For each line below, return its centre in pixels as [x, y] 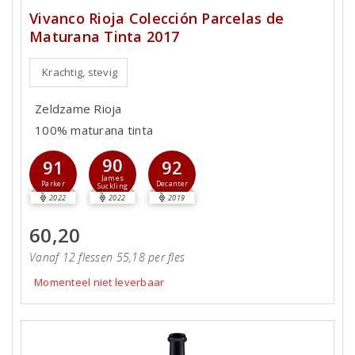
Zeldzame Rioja [78, 109]
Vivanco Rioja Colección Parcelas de [157, 18]
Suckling [113, 186]
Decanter [172, 183]
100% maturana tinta [94, 130]
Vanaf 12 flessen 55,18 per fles [107, 257]
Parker [53, 183]
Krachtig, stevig [80, 72]
